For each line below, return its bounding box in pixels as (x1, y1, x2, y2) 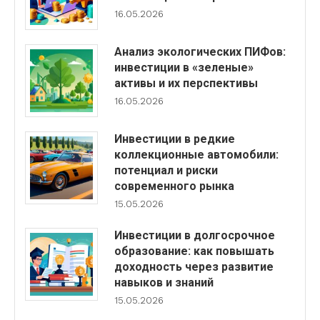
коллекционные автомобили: (114, 147, 279, 161)
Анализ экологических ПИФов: (114, 44, 286, 59)
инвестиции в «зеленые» (114, 60, 254, 74)
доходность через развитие (114, 259, 274, 274)
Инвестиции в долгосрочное (114, 228, 275, 242)
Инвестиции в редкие (114, 131, 235, 146)
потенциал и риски (114, 163, 218, 177)
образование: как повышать (114, 244, 274, 258)
